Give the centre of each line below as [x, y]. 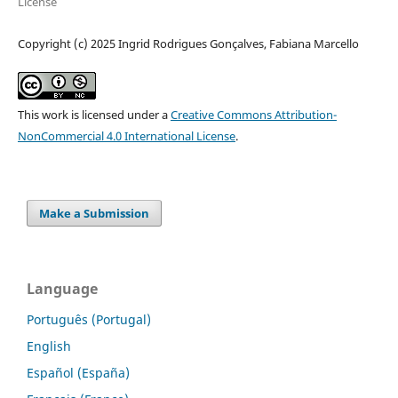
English [49, 346]
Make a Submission [95, 214]
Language [62, 289]
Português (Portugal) [89, 320]
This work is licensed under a [94, 115]
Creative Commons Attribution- [253, 115]
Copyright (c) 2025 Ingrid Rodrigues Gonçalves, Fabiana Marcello [188, 44]
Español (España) [78, 373]
